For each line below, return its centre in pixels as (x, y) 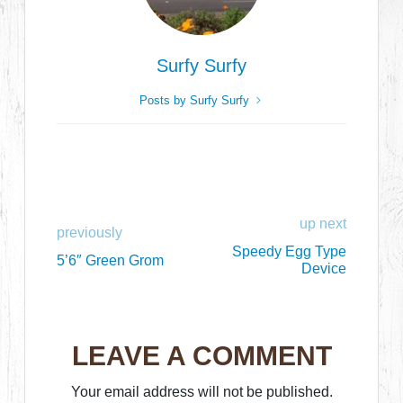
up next (322, 224)
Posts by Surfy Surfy (196, 100)
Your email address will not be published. (201, 392)
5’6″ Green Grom (111, 260)
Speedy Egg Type (289, 251)
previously (90, 232)
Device (323, 269)
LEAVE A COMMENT (201, 356)
